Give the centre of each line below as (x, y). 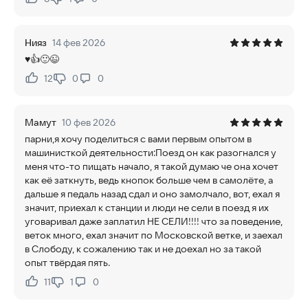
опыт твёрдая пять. (67, 263)
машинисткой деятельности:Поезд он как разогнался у (151, 153)
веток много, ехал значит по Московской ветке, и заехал (154, 235)
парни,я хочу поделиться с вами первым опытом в (138, 139)
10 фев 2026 (89, 122)
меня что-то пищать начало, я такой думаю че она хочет (152, 166)
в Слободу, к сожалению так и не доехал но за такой (143, 249)
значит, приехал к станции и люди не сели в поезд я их (147, 208)
